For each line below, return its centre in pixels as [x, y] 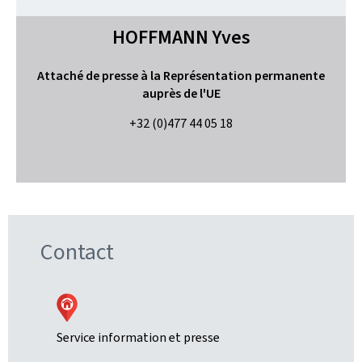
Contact [77, 252]
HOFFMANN [160, 37]
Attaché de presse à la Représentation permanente [181, 76]
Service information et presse [138, 337]
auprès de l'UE [181, 93]
